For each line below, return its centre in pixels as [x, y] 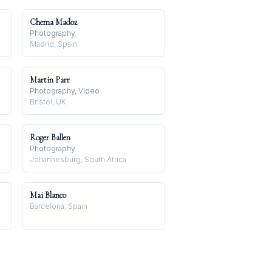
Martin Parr [50, 80]
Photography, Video [65, 91]
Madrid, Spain [53, 44]
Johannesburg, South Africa [78, 159]
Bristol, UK [48, 102]
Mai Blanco [48, 195]
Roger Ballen [50, 138]
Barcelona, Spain [59, 206]
